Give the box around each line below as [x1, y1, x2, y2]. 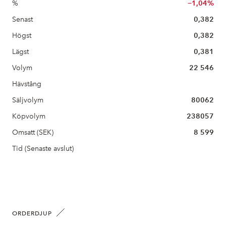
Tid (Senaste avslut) [12, 144, 74, 153]
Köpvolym [12, 112, 45, 121]
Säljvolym [12, 96, 43, 104]
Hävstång [12, 80, 41, 88]
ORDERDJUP [12, 210, 52, 217]
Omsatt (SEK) [12, 128, 53, 137]
